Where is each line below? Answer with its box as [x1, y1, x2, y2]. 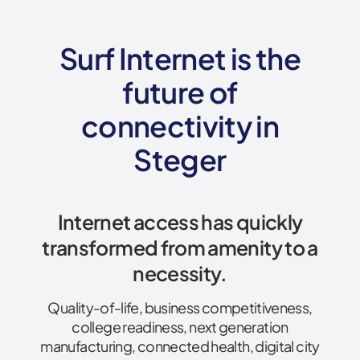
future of [122, 73, 238, 110]
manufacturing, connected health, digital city [40, 336, 320, 355]
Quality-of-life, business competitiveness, [47, 297, 313, 317]
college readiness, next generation [72, 317, 288, 336]
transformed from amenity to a [42, 234, 318, 260]
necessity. [133, 260, 227, 286]
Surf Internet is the [59, 39, 301, 76]
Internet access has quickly [57, 208, 303, 235]
